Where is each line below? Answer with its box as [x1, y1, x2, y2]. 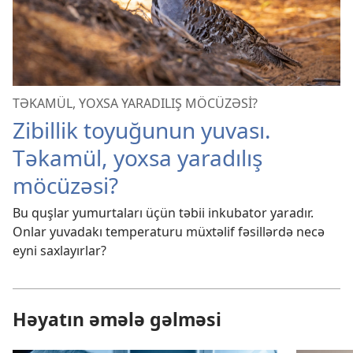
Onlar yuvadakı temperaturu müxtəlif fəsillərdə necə [13, 223, 325, 241]
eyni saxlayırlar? [13, 242, 106, 260]
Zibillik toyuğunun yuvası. [13, 115, 271, 146]
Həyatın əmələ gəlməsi [13, 307, 221, 333]
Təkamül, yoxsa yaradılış [13, 143, 262, 173]
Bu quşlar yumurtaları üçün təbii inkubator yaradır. [13, 204, 314, 222]
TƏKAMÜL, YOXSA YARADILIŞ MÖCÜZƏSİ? [13, 95, 258, 113]
